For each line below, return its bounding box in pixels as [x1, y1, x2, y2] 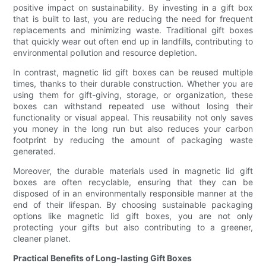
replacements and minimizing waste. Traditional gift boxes [13, 25, 253, 36]
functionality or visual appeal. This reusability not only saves [13, 112, 253, 123]
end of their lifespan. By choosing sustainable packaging [13, 199, 253, 210]
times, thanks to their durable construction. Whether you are [13, 78, 253, 89]
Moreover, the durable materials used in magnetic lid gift [13, 166, 253, 176]
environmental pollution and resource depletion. [13, 47, 198, 58]
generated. [13, 146, 56, 157]
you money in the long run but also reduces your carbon [13, 123, 253, 134]
